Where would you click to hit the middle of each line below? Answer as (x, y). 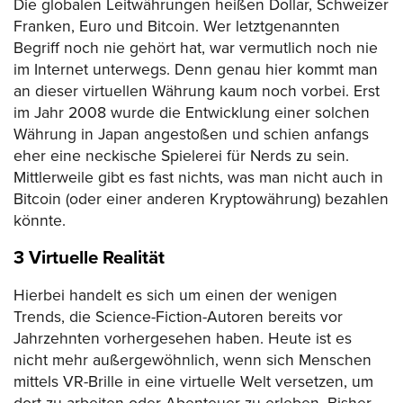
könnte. (40, 220)
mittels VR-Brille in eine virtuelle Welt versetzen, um (193, 381)
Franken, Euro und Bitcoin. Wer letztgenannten (177, 26)
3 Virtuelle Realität (89, 258)
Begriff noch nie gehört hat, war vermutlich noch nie (196, 48)
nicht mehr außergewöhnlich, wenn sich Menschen (193, 360)
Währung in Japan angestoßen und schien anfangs (191, 134)
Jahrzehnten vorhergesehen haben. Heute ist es (183, 338)
